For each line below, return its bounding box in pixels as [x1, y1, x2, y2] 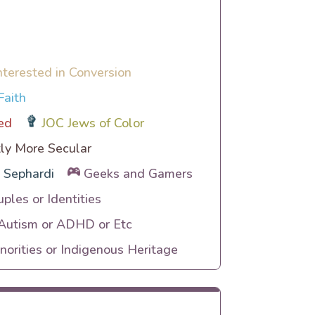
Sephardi [3, 165, 54, 182]
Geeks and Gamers [84, 165, 193, 182]
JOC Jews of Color [41, 115, 145, 131]
